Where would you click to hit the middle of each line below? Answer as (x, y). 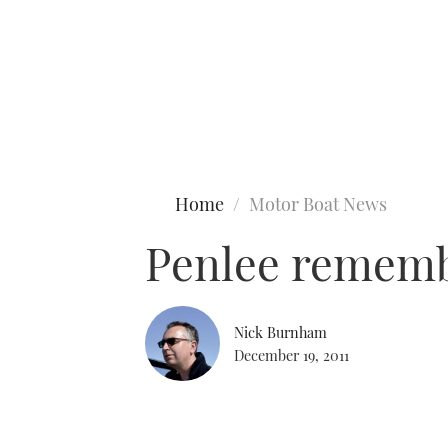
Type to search (58, 98)
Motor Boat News (318, 204)
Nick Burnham (280, 331)
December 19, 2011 (291, 354)
